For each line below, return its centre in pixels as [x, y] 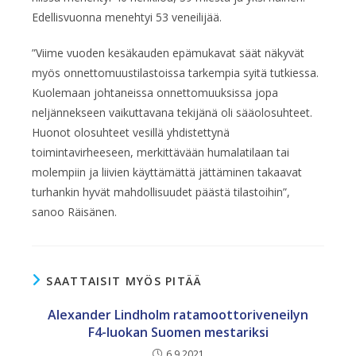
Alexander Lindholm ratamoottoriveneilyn [178, 314]
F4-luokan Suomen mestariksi [178, 332]
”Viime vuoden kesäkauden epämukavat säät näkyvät [168, 52]
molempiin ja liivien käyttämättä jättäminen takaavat [167, 172]
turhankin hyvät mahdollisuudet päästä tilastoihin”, [161, 192]
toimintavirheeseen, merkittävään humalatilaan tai [161, 152]
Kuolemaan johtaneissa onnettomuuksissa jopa [155, 92]
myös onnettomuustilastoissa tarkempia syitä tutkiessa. [175, 72]
